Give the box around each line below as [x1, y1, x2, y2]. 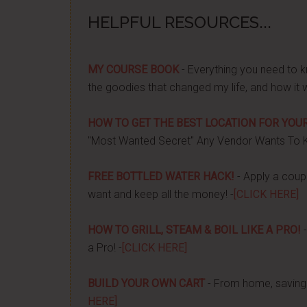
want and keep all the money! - [88, 188, 234, 201]
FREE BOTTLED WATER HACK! [88, 170, 234, 183]
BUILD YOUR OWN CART [88, 277, 205, 290]
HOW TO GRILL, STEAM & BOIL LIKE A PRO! [88, 223, 301, 236]
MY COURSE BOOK [88, 63, 179, 76]
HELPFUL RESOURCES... [88, 12, 271, 32]
